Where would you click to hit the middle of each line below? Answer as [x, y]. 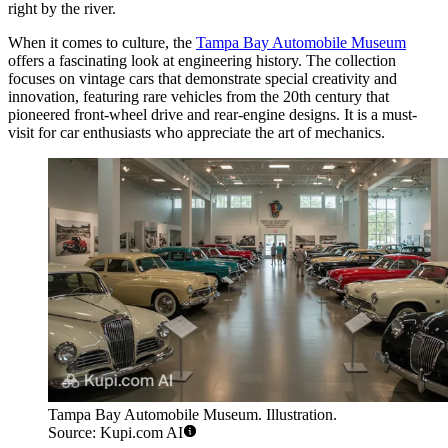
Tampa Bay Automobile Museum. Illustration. [192, 415]
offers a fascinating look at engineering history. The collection [202, 60]
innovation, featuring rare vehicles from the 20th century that [198, 96]
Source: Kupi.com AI [115, 433]
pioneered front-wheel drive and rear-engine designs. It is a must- [212, 114]
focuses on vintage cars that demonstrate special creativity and [202, 78]
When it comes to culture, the [102, 42]
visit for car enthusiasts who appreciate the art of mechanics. [196, 132]
